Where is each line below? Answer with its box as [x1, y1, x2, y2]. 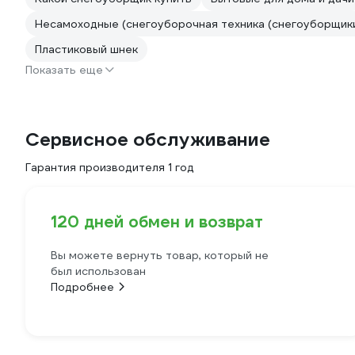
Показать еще [25, 63, 103, 78]
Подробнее [51, 280, 114, 295]
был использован [51, 264, 146, 279]
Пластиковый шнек [35, 42, 138, 57]
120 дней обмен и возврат [51, 212, 263, 233]
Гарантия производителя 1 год [25, 160, 194, 175]
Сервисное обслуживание [25, 128, 270, 152]
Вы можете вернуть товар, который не [51, 248, 269, 263]
